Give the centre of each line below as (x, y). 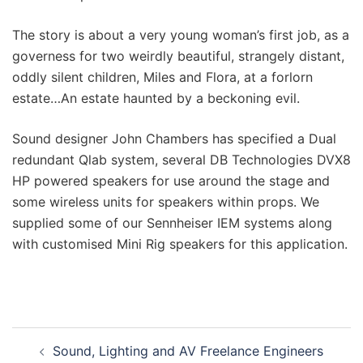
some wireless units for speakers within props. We (166, 202)
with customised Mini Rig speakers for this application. (180, 244)
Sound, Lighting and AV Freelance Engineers (188, 351)
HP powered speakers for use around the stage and (171, 181)
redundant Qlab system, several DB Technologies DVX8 (181, 160)
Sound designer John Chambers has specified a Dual (174, 139)
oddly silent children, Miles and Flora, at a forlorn (162, 77)
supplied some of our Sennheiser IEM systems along (172, 223)
